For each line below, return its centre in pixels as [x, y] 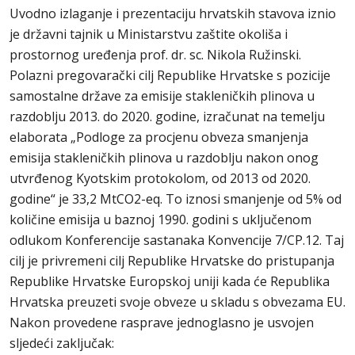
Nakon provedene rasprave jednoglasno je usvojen [162, 323]
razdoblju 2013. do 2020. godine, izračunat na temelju [167, 116]
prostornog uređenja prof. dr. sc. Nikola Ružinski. [155, 55]
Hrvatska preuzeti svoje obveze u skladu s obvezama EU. [177, 302]
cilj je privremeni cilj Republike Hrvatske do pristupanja [172, 261]
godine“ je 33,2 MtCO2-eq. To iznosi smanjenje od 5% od [176, 199]
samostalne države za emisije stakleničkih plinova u [162, 96]
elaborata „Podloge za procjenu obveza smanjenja [159, 137]
